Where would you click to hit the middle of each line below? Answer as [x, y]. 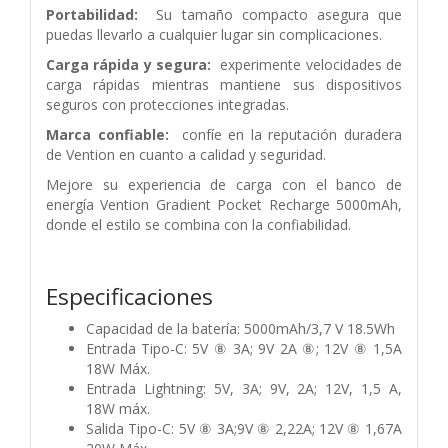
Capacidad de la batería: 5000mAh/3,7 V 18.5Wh [242, 328]
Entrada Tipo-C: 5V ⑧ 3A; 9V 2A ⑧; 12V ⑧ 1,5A [244, 348]
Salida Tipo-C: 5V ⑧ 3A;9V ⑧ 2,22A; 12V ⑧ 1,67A [244, 428]
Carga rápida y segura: [129, 64]
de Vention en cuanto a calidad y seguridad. [186, 154]
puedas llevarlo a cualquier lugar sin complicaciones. [214, 34]
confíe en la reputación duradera [285, 134]
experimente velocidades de [307, 64]
